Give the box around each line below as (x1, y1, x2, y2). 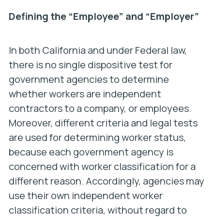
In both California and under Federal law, (8, 44, 187, 57)
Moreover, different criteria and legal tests (8, 116, 198, 129)
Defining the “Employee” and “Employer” (8, 10, 199, 23)
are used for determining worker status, (8, 131, 186, 144)
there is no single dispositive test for (8, 58, 172, 71)
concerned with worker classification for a (8, 160, 196, 173)
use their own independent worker (8, 189, 163, 202)
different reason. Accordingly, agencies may (8, 174, 204, 187)
